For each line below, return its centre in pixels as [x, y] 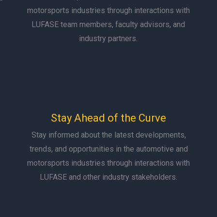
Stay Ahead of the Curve [108, 118]
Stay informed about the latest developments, [108, 135]
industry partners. [108, 39]
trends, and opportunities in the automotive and [108, 149]
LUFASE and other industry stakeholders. [108, 177]
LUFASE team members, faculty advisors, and [108, 24]
